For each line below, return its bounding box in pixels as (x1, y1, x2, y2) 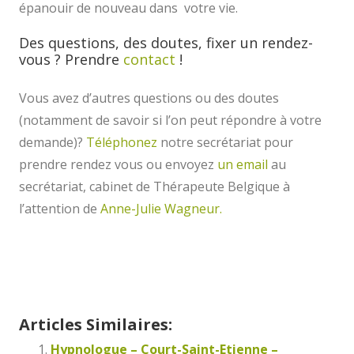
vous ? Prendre (19, 50, 123, 70)
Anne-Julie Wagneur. (100, 200, 222, 218)
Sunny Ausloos (19, 243, 117, 263)
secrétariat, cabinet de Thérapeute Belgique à (19, 178, 290, 196)
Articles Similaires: (19, 314, 172, 336)
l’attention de (19, 200, 100, 218)
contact (123, 50, 175, 70)
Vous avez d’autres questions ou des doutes (19, 89, 279, 107)
